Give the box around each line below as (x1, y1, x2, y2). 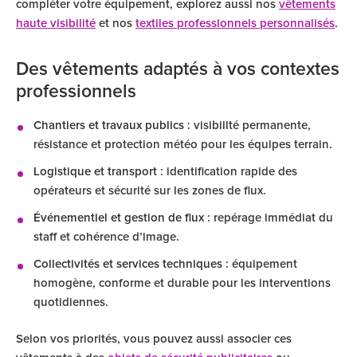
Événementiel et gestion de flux (33, 212, 204, 224)
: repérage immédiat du (204, 212, 333, 224)
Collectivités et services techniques (33, 258, 222, 270)
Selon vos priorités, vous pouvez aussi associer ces (16, 333, 292, 345)
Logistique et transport (33, 166, 157, 178)
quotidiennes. (33, 296, 108, 308)
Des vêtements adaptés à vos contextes (16, 61, 339, 79)
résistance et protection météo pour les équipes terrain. (33, 139, 332, 151)
